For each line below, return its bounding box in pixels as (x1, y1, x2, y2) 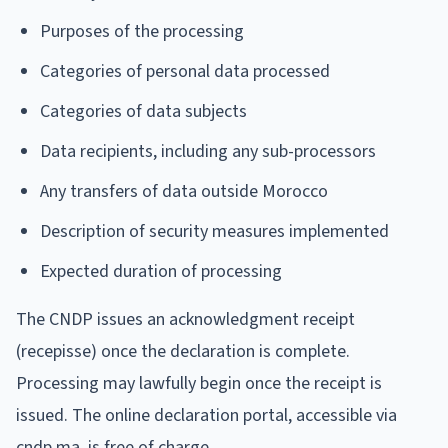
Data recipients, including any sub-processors (40, 138, 376, 164)
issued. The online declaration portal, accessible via (16, 402, 397, 428)
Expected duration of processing (40, 258, 282, 284)
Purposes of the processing (40, 18, 244, 44)
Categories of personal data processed (40, 58, 330, 84)
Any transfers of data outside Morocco (40, 178, 328, 204)
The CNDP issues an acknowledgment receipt (16, 306, 355, 332)
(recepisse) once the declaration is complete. (16, 338, 350, 364)
